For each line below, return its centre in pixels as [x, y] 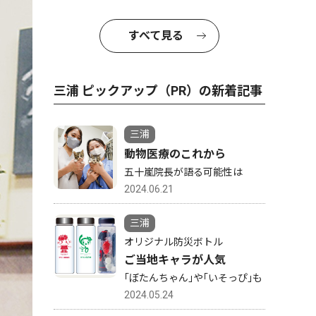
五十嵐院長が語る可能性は [183, 172]
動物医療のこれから [175, 154]
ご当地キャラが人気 [175, 260]
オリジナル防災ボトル [174, 242]
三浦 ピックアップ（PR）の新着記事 [158, 91]
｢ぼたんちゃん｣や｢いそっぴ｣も [193, 278]
